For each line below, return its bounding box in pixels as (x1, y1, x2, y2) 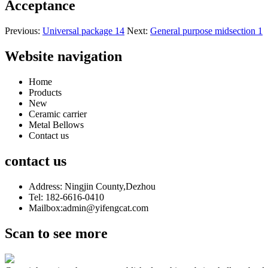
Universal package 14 (42, 26, 124, 36)
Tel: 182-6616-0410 (29, 191, 104, 202)
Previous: (5, 26, 42, 36)
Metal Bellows (29, 120, 84, 130)
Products (29, 87, 62, 98)
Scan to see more (5, 225, 108, 241)
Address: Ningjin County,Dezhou (29, 181, 156, 191)
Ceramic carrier (29, 109, 87, 119)
